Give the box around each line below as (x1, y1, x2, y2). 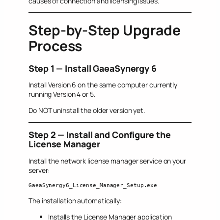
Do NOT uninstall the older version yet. (28, 106, 146, 115)
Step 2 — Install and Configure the (28, 129, 171, 141)
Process (28, 36, 82, 56)
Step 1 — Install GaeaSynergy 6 (28, 62, 157, 74)
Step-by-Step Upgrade (28, 21, 181, 40)
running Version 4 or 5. (28, 89, 96, 99)
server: (28, 165, 50, 175)
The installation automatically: (28, 195, 122, 205)
